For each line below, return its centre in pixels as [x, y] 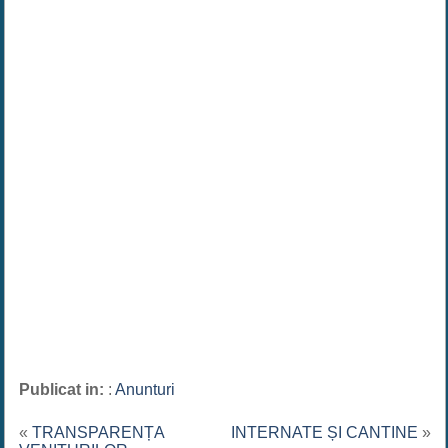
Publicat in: [63, 390]
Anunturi [144, 390]
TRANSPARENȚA [97, 433]
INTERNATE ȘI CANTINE [325, 433]
